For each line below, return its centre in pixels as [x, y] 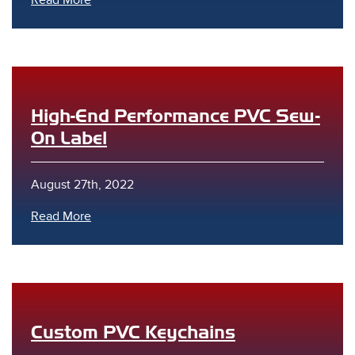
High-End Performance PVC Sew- [176, 116]
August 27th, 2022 [82, 185]
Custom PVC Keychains [133, 332]
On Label [69, 138]
